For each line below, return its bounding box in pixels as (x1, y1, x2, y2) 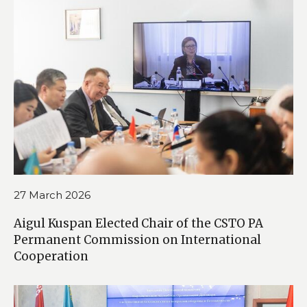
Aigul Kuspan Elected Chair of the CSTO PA (14, 216, 263, 232)
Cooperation (14, 249, 88, 265)
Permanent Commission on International (14, 232, 261, 248)
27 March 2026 (14, 188, 90, 202)
